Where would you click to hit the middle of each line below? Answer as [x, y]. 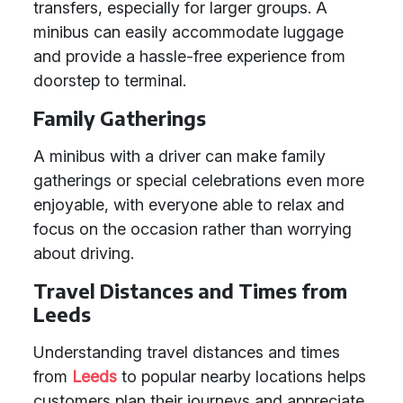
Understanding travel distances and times [187, 352]
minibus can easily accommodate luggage [188, 32]
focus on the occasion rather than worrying [193, 229]
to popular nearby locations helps [242, 376]
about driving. [84, 253]
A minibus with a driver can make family [179, 156]
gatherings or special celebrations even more [199, 180]
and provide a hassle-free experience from [189, 56]
